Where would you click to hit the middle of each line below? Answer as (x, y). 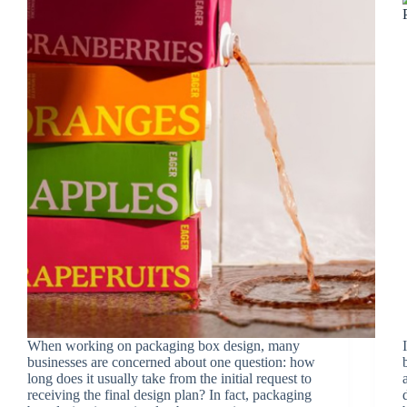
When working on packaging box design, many (164, 346)
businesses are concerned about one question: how (171, 362)
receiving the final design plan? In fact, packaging (169, 395)
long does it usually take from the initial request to (169, 379)
